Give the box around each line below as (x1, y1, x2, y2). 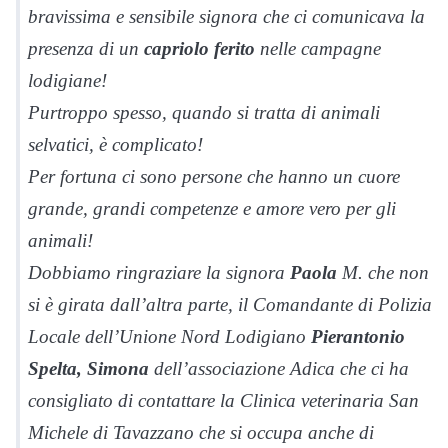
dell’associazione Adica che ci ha (149, 357, 409, 379)
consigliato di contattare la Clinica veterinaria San (28, 389, 419, 411)
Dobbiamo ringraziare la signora (28, 261, 290, 283)
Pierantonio (311, 325, 405, 347)
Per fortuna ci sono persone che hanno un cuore (28, 165, 400, 187)
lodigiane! (28, 69, 107, 91)
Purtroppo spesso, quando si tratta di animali (28, 101, 380, 123)
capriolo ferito (139, 37, 255, 59)
